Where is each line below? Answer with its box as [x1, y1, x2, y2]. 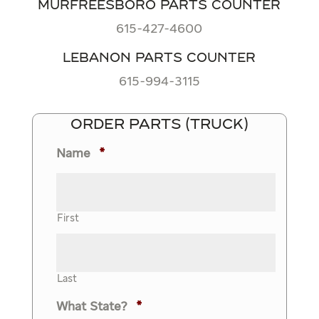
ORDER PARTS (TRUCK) [70, 117, 249, 132]
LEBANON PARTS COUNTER [63, 51, 256, 65]
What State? [56, 300, 127, 313]
